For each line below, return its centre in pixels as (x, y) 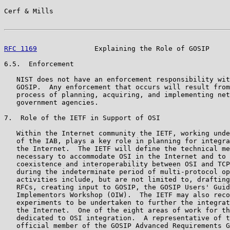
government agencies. (51, 102)
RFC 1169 (21, 48)
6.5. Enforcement (39, 64)
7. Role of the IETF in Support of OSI (82, 118)
